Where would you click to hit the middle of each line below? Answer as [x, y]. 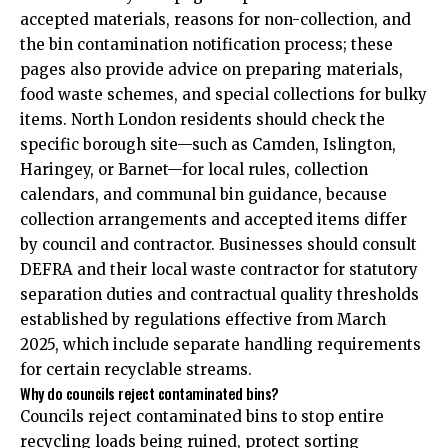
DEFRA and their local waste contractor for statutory [219, 269]
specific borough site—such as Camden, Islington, [208, 144]
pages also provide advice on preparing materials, [211, 69]
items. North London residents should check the [202, 119]
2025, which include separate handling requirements [220, 344]
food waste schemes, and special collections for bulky [223, 94]
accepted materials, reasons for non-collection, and [215, 19]
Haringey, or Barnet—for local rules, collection [194, 169]
